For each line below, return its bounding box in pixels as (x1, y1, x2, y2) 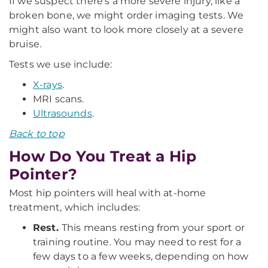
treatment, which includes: (9, 202, 141, 213)
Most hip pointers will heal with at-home (9, 187, 206, 199)
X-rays (33, 79, 62, 90)
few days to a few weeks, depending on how (33, 251, 249, 262)
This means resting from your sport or (61, 222, 245, 233)
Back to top (9, 128, 65, 139)
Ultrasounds (33, 108, 92, 119)
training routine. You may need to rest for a (33, 236, 242, 248)
